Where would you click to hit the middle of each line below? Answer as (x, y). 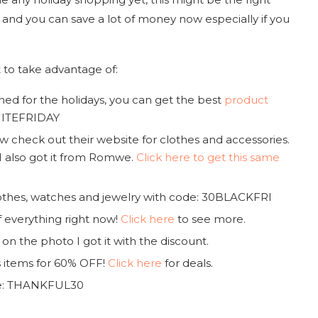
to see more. (210, 219)
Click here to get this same (208, 157)
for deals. (187, 263)
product (246, 99)
